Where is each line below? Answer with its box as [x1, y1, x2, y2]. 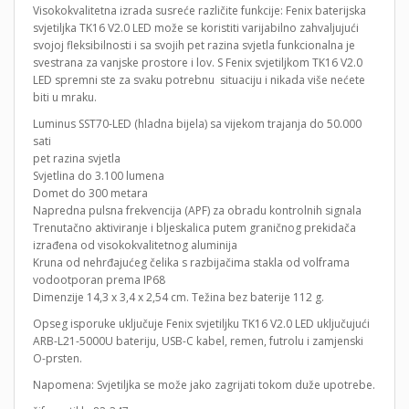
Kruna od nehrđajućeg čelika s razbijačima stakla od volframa [33, 255, 350, 271]
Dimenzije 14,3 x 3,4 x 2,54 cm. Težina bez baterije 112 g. [33, 289, 324, 306]
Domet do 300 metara [33, 185, 148, 202]
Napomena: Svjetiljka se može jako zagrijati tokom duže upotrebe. [33, 377, 375, 393]
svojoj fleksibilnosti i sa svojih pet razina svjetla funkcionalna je [33, 37, 355, 54]
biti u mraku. [33, 89, 97, 106]
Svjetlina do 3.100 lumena [33, 168, 164, 184]
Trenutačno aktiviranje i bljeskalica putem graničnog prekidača [33, 220, 356, 236]
